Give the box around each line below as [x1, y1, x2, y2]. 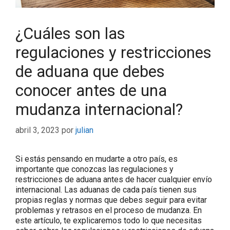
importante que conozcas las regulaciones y [15, 164, 174, 174]
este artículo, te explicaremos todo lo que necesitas [15, 215, 202, 225]
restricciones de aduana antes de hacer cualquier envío [15, 174, 212, 184]
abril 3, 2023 [15, 125, 60, 135]
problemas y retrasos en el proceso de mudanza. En [15, 205, 202, 215]
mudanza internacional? [15, 100, 183, 119]
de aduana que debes [15, 62, 165, 81]
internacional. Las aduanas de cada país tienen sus [15, 184, 197, 195]
